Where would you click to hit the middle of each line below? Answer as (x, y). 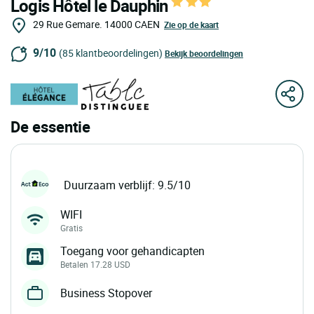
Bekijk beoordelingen (204, 54)
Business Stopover (106, 293)
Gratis (71, 227)
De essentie (50, 126)
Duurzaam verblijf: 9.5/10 (127, 185)
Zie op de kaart (191, 25)
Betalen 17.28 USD (95, 264)
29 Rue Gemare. (68, 24)
